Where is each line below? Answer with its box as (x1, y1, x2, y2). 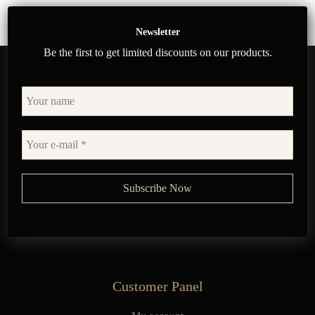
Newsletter (135, 26, 180, 37)
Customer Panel (112, 278, 203, 294)
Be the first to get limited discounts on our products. (43, 46, 272, 58)
